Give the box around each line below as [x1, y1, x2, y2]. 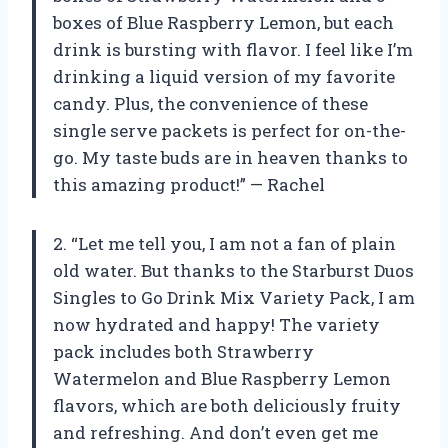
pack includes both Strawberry [53, 340, 314, 364]
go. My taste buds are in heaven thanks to [53, 146, 408, 170]
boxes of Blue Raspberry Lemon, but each [53, 11, 394, 35]
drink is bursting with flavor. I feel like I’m [53, 38, 413, 62]
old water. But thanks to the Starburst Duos [53, 259, 414, 283]
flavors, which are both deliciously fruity [53, 394, 401, 418]
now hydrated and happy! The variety [53, 313, 380, 337]
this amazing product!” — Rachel [53, 173, 325, 197]
